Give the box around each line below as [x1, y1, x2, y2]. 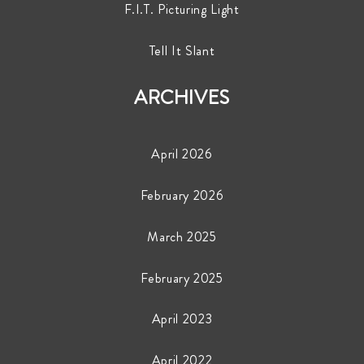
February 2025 [141, 268, 223, 288]
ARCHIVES [133, 83, 231, 111]
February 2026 [140, 185, 224, 205]
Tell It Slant [149, 41, 215, 60]
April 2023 [151, 310, 213, 329]
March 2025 [147, 227, 217, 246]
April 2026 [151, 144, 213, 163]
